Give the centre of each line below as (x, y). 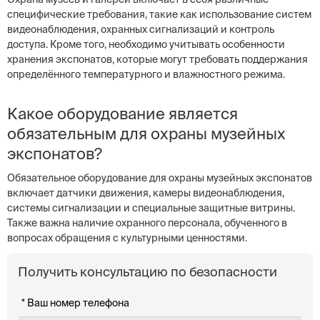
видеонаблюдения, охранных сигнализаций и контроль (141, 29)
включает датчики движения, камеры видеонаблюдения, (146, 193)
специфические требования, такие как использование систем (159, 14)
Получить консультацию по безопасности (147, 272)
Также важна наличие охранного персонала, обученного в (147, 223)
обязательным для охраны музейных (146, 133)
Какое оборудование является (122, 113)
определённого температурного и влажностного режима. (146, 74)
